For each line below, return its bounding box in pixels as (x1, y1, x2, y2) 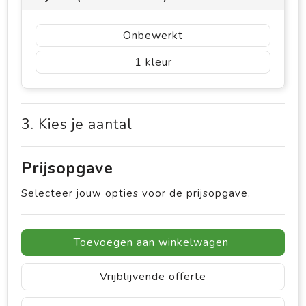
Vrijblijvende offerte (100, 269, 206, 285)
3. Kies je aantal (21, 115, 133, 135)
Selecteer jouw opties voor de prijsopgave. (21, 186, 251, 201)
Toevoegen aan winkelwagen (74, 235, 229, 251)
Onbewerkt (123, 28, 183, 44)
